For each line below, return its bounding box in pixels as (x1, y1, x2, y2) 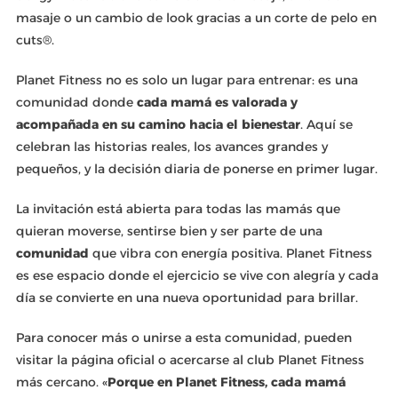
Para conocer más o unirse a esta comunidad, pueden (15, 329, 352, 346)
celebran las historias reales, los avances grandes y (15, 138, 328, 155)
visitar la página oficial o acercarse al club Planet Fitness (15, 351, 364, 368)
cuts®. (15, 31, 58, 48)
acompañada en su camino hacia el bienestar (15, 115, 300, 132)
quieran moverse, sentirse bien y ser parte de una (15, 222, 322, 239)
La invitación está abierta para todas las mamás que (15, 200, 340, 217)
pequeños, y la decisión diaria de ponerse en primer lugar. (15, 160, 378, 177)
